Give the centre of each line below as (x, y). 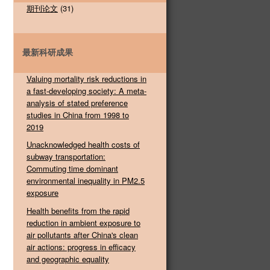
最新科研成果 (48, 52)
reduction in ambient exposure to (83, 223)
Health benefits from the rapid (78, 211)
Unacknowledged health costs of (83, 145)
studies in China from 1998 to (78, 115)
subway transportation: (66, 157)
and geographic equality (68, 259)
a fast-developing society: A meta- (86, 90)
